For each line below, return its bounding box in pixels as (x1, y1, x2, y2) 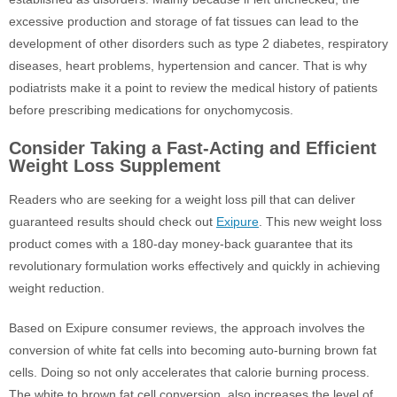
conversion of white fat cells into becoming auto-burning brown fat (9, 343, 377, 357)
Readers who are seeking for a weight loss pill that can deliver (9, 192, 355, 206)
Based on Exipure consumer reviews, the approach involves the (9, 321, 365, 335)
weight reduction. (9, 281, 105, 295)
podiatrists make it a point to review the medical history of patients (9, 81, 378, 95)
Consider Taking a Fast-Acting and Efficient (9, 138, 377, 158)
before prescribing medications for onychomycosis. (9, 103, 293, 117)
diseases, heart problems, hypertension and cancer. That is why (9, 58, 367, 73)
